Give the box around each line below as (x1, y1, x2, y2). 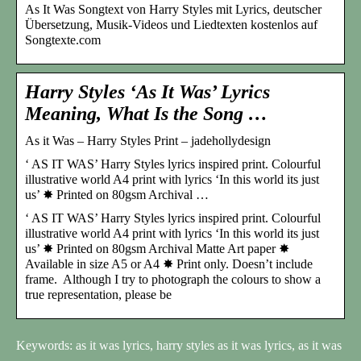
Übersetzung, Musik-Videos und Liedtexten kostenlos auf (25, 17, 317, 31)
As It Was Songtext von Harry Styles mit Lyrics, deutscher (25, 2, 322, 16)
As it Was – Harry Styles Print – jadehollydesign (25, 133, 271, 147)
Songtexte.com (25, 32, 101, 47)
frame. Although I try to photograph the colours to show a (25, 272, 321, 286)
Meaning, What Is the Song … (25, 102, 268, 124)
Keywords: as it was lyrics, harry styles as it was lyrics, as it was (16, 338, 342, 352)
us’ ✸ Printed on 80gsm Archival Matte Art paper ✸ (25, 241, 289, 255)
